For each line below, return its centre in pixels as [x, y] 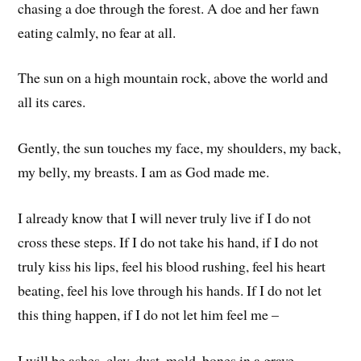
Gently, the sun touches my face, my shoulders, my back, [180, 148]
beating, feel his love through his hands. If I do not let [170, 290]
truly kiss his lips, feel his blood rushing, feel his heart [172, 266]
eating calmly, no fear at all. [97, 32]
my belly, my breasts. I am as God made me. [144, 172]
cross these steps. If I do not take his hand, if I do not [168, 241]
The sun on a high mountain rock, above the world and [173, 78]
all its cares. [52, 102]
